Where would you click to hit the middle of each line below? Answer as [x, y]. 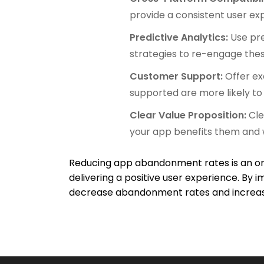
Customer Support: [178, 76]
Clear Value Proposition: [189, 115]
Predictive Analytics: [180, 37]
